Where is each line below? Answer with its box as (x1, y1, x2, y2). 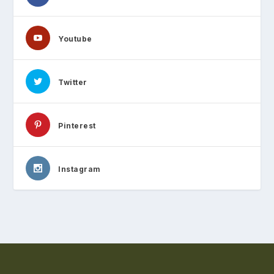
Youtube (58, 34, 92, 44)
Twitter (58, 78, 87, 87)
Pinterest (58, 121, 96, 131)
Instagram (58, 165, 101, 174)
